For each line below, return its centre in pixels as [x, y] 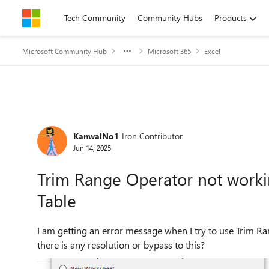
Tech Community [95, 18]
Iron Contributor [152, 136]
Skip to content [62, 18]
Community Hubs [170, 18]
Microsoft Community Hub [65, 51]
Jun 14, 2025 [92, 147]
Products [231, 18]
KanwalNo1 [96, 136]
